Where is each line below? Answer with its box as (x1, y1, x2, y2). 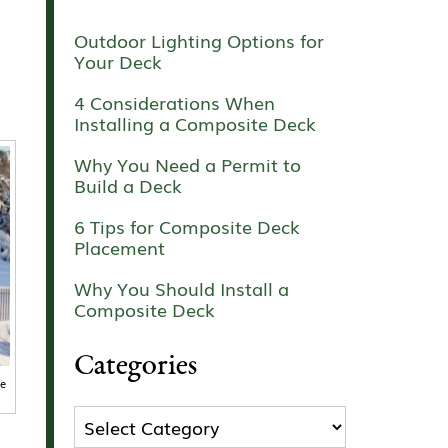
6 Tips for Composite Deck (74, 213, 300, 240)
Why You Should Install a (74, 275, 289, 302)
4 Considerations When (74, 89, 275, 116)
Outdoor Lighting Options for (74, 27, 324, 54)
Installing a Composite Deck (74, 110, 316, 137)
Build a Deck (74, 172, 182, 199)
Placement (74, 234, 165, 261)
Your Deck (74, 48, 162, 75)
